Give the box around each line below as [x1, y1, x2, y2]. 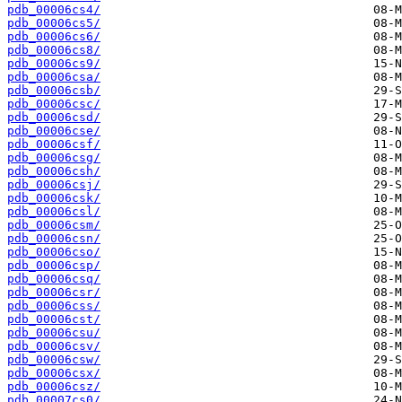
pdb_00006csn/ [7, 232, 100, 246]
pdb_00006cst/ [7, 312, 100, 327]
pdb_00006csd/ [7, 110, 100, 125]
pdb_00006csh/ [7, 164, 100, 179]
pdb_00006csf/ [7, 137, 100, 152]
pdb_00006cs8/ [7, 43, 100, 57]
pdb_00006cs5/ [7, 16, 100, 31]
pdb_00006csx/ [7, 366, 100, 380]
